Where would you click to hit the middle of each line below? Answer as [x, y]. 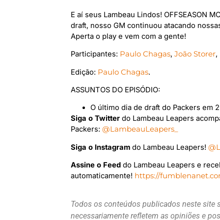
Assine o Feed [96, 165]
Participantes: [96, 54]
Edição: [84, 72]
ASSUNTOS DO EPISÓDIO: [116, 90]
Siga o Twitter [96, 119]
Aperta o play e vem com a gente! [129, 36]
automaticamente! [103, 176]
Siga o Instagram [101, 147]
